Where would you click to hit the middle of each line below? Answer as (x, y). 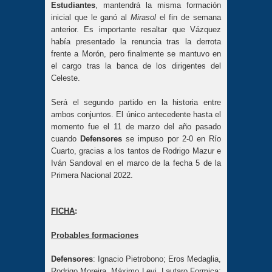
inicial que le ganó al (91, 18)
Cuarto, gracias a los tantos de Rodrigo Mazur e (136, 151)
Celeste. (66, 78)
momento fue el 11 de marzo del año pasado (136, 126)
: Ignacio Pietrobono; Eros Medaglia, (157, 259)
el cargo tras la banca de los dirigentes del (136, 66)
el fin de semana (190, 18)
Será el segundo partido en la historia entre (136, 102)
